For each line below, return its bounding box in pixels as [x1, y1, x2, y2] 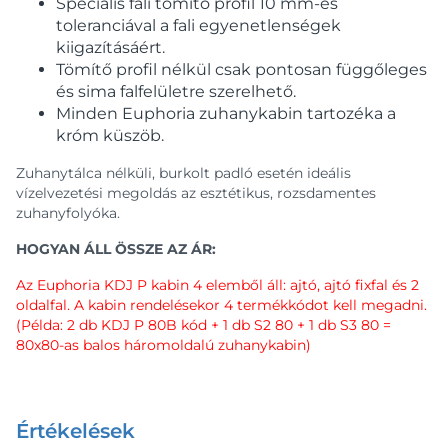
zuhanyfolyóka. [16, 204, 120, 222]
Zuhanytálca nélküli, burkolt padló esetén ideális [16, 164, 351, 182]
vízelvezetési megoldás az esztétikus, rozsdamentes [16, 184, 376, 202]
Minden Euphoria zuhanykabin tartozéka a [56, 104, 396, 123]
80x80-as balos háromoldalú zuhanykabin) [16, 336, 311, 354]
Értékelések [16, 419, 135, 443]
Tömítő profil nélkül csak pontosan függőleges [56, 60, 427, 79]
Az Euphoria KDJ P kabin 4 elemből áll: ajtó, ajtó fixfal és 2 [16, 276, 419, 294]
